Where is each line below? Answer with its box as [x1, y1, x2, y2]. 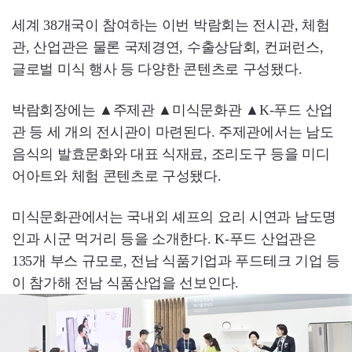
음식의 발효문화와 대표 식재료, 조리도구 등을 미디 [12, 146, 330, 163]
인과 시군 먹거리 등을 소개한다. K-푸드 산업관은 [12, 231, 317, 247]
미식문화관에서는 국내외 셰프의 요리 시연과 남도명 [12, 209, 336, 225]
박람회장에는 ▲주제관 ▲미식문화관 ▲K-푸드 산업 [12, 102, 333, 119]
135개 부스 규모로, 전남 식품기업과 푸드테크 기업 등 [12, 253, 340, 269]
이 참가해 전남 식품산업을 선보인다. [12, 275, 239, 291]
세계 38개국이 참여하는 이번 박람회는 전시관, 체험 [12, 17, 330, 34]
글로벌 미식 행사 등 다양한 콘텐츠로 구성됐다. [12, 61, 302, 78]
